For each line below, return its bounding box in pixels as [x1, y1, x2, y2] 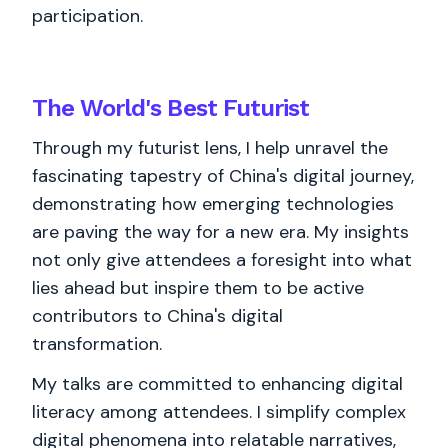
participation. [32, 4, 143, 28]
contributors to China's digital [32, 304, 283, 328]
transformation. [32, 332, 162, 356]
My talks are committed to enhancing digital [32, 372, 403, 396]
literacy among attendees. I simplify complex [32, 400, 406, 424]
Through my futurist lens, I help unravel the [32, 136, 388, 160]
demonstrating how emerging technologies [32, 192, 394, 216]
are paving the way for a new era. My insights [32, 220, 409, 244]
